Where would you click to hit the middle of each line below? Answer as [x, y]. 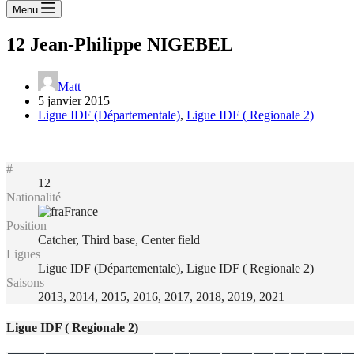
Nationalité [34, 197]
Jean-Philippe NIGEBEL [129, 44]
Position [26, 225]
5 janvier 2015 [74, 100]
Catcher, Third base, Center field [119, 239]
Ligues [23, 254]
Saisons [25, 282]
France [81, 211]
